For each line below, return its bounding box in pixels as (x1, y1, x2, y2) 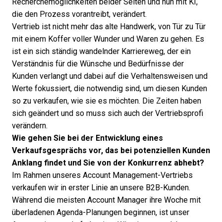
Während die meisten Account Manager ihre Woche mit (12, 196, 201, 204)
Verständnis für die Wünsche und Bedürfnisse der (12, 59, 184, 68)
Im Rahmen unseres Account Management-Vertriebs (12, 171, 193, 179)
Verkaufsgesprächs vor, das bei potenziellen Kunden (12, 146, 210, 155)
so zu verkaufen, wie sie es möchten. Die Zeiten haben (12, 97, 201, 105)
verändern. (12, 121, 48, 130)
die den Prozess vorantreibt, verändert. (12, 10, 147, 18)
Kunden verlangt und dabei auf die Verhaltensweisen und (12, 72, 208, 80)
